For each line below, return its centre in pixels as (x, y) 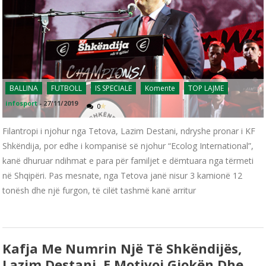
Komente (160, 88)
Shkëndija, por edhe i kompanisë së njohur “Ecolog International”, (128, 145)
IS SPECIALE (114, 88)
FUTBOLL (67, 88)
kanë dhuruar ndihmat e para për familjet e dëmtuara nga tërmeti (128, 160)
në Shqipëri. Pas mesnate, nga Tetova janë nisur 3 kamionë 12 (123, 175)
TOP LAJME (206, 88)
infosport (22, 103)
